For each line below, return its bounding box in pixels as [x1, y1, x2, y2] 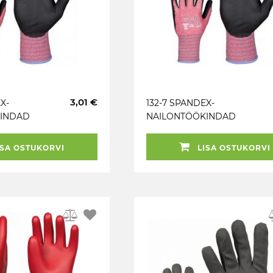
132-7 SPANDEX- [146, 97, 214, 108]
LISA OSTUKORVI [195, 143, 271, 152]
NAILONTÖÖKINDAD [146, 111, 236, 122]
